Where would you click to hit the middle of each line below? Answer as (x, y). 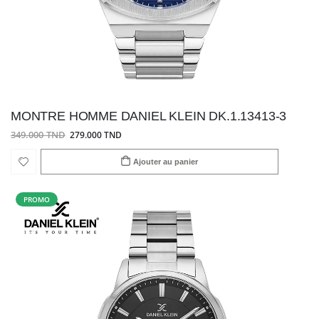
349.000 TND (38, 135)
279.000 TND (95, 134)
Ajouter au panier (166, 162)
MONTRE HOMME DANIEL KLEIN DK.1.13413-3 (149, 116)
